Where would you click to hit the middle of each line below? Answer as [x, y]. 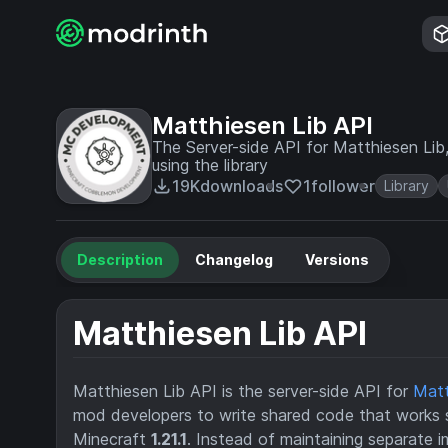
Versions [337, 259]
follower [343, 186]
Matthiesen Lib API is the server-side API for [243, 391]
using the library [210, 165]
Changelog [234, 259]
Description [120, 259]
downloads [241, 186]
